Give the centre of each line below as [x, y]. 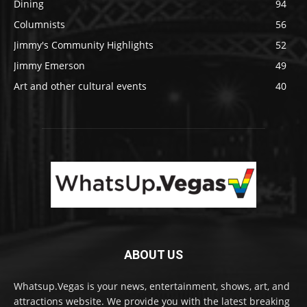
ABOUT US [153, 254]
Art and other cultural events [80, 86]
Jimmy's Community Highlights [84, 45]
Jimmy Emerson [49, 65]
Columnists [39, 24]
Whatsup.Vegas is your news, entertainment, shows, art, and [152, 286]
